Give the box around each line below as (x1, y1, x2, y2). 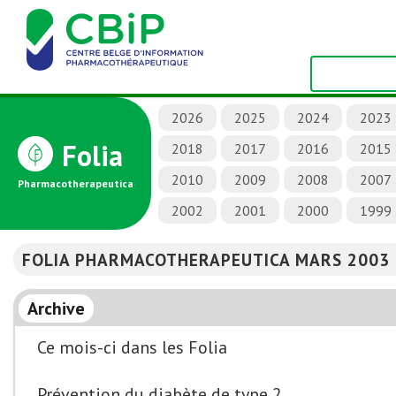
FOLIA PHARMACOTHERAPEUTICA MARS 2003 (22, 248, 390, 270)
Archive (27, 297, 85, 320)
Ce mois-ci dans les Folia (37, 336, 227, 359)
